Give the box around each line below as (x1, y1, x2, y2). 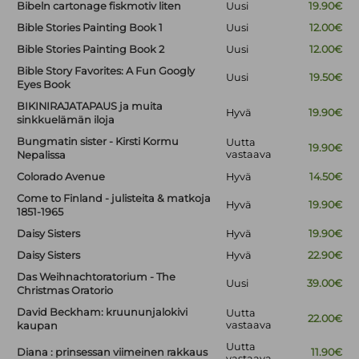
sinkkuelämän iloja (17, 114, 115, 127)
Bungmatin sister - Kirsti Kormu (17, 135, 179, 148)
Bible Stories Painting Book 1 (17, 22, 163, 34)
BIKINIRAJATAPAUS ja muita (17, 100, 163, 113)
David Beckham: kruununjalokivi (17, 306, 188, 319)
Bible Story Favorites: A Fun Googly (17, 65, 196, 78)
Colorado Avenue (17, 171, 106, 184)
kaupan (17, 320, 58, 333)
